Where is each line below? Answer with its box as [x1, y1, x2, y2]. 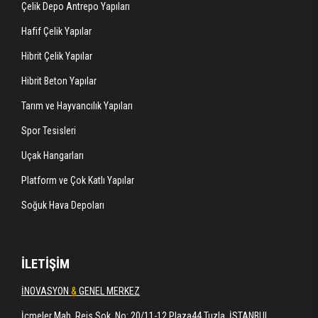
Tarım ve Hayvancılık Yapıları [21, 100, 133, 112]
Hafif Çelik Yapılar [21, 26, 92, 38]
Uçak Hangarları [21, 150, 84, 162]
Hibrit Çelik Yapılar [21, 50, 92, 62]
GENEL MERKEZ [77, 285, 140, 297]
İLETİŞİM [21, 256, 70, 273]
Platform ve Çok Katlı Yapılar [21, 175, 134, 187]
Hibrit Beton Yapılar [21, 75, 97, 87]
